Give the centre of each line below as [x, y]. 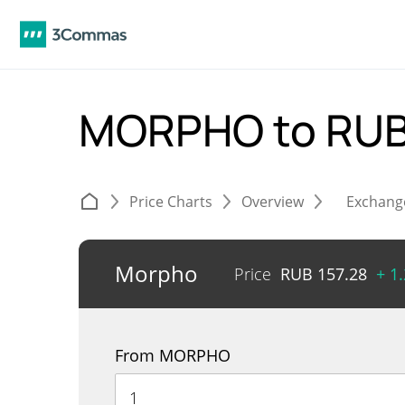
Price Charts [171, 202]
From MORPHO [173, 355]
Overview [273, 202]
